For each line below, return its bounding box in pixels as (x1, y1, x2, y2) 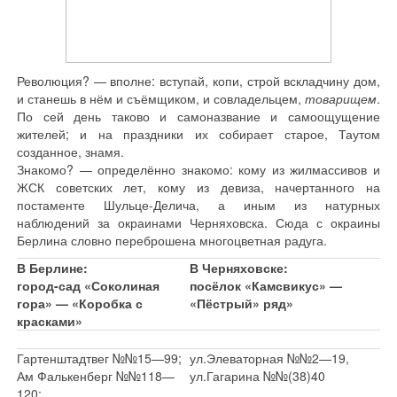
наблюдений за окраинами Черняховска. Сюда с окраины (17, 214, 380, 231)
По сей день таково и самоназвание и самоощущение (17, 107, 380, 125)
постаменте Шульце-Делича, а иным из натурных (17, 196, 380, 214)
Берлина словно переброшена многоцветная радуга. (17, 231, 327, 249)
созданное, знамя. (17, 143, 124, 160)
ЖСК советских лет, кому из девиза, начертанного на (17, 178, 380, 196)
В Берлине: (17, 259, 88, 276)
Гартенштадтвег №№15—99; (17, 349, 182, 367)
